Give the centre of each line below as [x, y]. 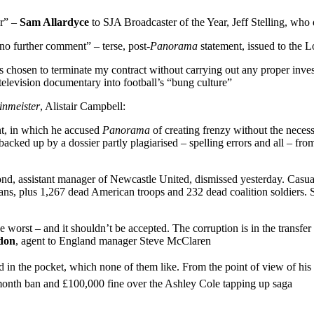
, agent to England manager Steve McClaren [113, 240]
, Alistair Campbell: [83, 106]
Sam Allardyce [54, 22]
